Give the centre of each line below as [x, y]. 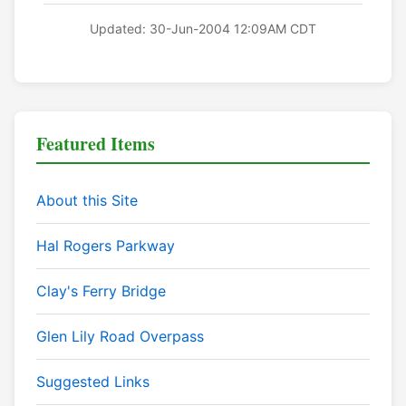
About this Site [87, 201]
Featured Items [96, 144]
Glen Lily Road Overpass [120, 337]
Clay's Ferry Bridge [101, 291]
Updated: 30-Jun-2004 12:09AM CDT [203, 29]
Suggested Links [93, 382]
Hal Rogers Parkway [106, 246]
